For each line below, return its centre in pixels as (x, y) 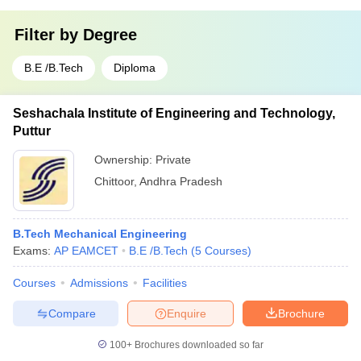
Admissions (99, 283)
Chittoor (114, 181)
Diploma (135, 68)
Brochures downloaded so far (198, 345)
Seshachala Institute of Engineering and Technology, (174, 113)
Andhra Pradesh (181, 181)
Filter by (49, 35)
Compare (72, 313)
